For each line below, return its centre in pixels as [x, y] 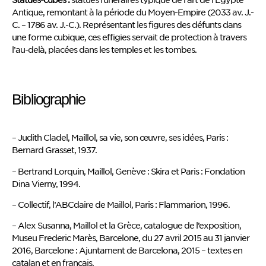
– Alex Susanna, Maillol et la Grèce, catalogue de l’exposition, [126, 225]
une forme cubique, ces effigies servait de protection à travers [129, 37]
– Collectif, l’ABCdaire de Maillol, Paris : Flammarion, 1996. [121, 204]
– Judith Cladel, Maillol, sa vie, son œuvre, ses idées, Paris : [120, 137]
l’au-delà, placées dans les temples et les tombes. [104, 50]
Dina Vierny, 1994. [46, 183]
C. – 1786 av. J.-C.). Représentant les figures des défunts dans [126, 25]
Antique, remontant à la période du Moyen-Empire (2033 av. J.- [133, 12]
